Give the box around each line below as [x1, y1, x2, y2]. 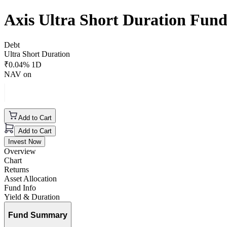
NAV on [4, 69, 31, 79]
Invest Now [8, 137, 41, 145]
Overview [4, 146, 36, 156]
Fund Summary [8, 211, 67, 220]
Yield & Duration [4, 192, 60, 201]
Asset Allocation [4, 174, 57, 183]
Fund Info [4, 183, 36, 192]
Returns [4, 165, 29, 174]
